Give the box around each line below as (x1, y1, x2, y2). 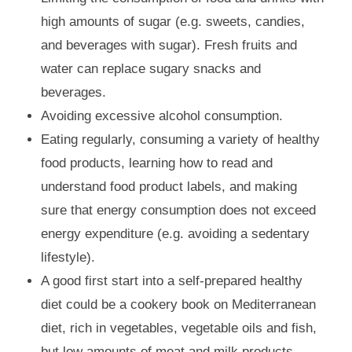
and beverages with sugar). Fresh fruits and (41, 38, 298, 53)
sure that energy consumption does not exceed (41, 203, 317, 218)
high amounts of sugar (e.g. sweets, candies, (41, 14, 306, 30)
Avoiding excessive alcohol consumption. (41, 108, 284, 124)
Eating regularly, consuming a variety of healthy (41, 132, 321, 148)
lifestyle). (41, 250, 96, 266)
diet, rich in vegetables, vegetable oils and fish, (41, 321, 317, 336)
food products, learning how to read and (41, 156, 273, 171)
